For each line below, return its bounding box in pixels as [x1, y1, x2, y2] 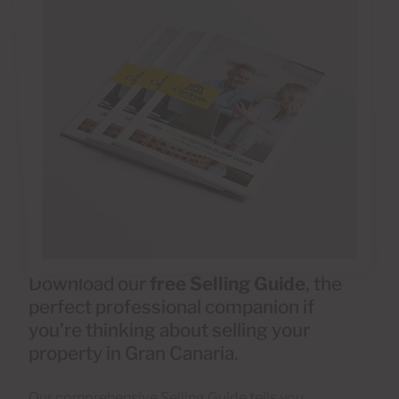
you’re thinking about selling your [28, 319, 310, 342]
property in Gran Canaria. [28, 342, 239, 365]
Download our [28, 273, 150, 296]
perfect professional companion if [28, 296, 314, 319]
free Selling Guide [150, 273, 305, 296]
